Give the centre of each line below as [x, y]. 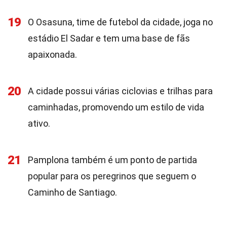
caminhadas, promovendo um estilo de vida [116, 107]
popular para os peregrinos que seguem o [112, 176]
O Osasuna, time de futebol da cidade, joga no [120, 22]
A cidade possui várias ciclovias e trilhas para [120, 91]
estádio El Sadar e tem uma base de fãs [109, 38]
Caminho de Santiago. [72, 192]
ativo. [39, 123]
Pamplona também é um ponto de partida [112, 160]
